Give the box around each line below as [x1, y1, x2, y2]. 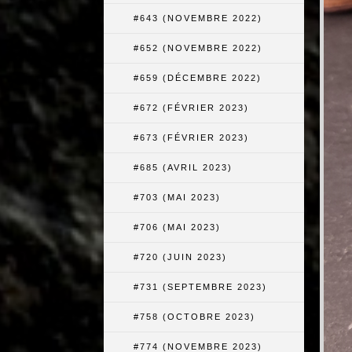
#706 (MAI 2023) [134, 222, 221, 232]
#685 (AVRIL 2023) [134, 163, 233, 172]
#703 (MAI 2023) [134, 192, 221, 202]
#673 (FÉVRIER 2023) [134, 133, 249, 142]
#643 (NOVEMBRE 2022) [134, 13, 262, 23]
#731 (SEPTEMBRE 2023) [134, 282, 267, 291]
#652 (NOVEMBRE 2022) [134, 43, 262, 53]
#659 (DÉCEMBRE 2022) [134, 73, 262, 82]
